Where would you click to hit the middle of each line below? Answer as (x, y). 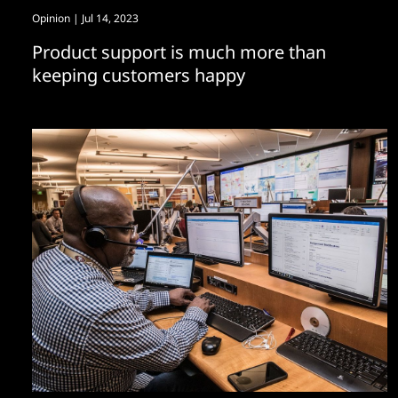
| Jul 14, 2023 (104, 18)
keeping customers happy (139, 75)
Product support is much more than (179, 52)
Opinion (51, 18)
